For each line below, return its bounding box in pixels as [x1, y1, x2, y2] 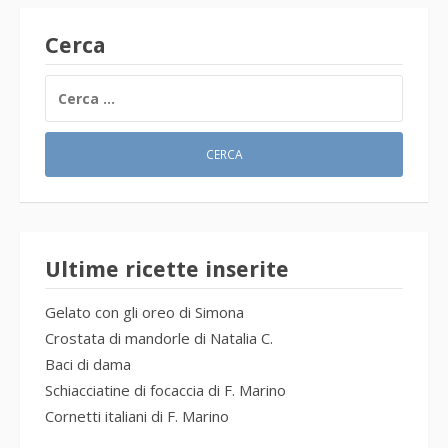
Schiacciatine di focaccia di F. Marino [45, 380, 286, 401]
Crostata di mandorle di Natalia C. [45, 328, 273, 349]
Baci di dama [45, 354, 131, 375]
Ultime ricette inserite [45, 257, 289, 283]
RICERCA [44, 75, 102, 95]
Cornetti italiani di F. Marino [45, 406, 229, 427]
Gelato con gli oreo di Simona [45, 302, 244, 323]
